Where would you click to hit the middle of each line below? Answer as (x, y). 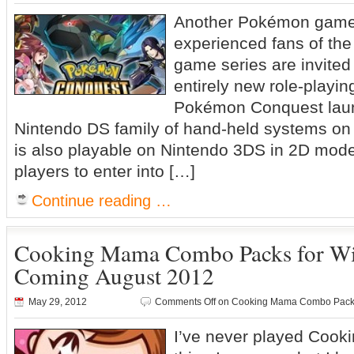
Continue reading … (102, 201)
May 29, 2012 (58, 302)
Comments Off (185, 302)
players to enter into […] (105, 171)
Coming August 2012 (114, 275)
